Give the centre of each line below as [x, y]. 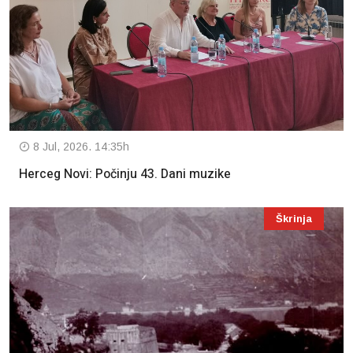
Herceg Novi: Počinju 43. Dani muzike [125, 174]
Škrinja [294, 218]
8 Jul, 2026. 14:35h [80, 146]
